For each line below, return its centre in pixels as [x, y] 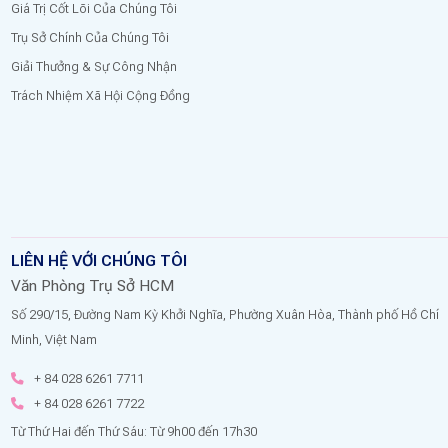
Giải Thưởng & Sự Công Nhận [93, 67]
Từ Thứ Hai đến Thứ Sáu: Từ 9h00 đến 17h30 [133, 432]
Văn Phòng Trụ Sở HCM [92, 285]
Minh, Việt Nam [53, 339]
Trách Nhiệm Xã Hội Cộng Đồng [100, 95]
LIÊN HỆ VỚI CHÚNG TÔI [98, 260]
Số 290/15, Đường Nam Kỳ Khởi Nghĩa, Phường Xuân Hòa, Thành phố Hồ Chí [224, 314]
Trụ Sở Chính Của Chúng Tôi [89, 38]
